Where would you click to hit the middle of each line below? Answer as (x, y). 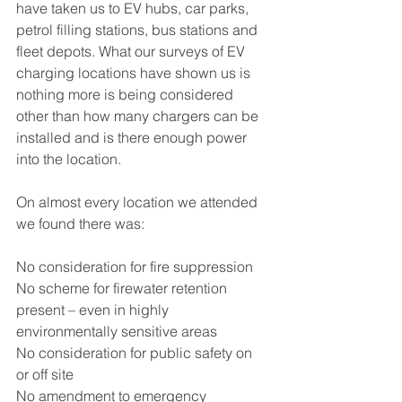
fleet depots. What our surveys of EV (132, 52)
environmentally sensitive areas (117, 332)
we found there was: (80, 224)
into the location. (72, 159)
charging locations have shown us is (135, 73)
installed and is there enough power (133, 138)
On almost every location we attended (139, 202)
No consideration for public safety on (136, 353)
